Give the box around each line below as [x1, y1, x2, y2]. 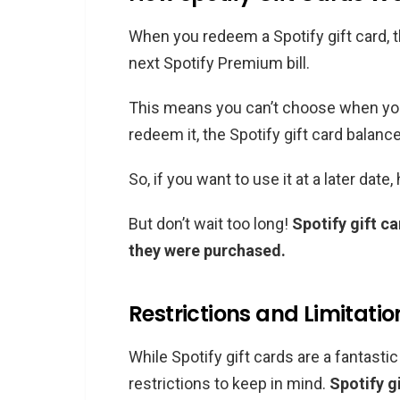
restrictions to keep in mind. [129, 373, 329, 393]
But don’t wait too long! [129, 213, 292, 233]
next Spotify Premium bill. [129, 53, 310, 72]
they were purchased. [129, 240, 286, 260]
